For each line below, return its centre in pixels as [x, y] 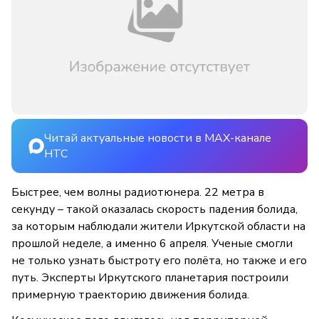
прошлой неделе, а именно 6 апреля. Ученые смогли [152, 244]
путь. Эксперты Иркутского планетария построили [150, 278]
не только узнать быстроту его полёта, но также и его [159, 261]
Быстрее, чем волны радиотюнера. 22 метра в [138, 193]
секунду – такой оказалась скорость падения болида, [155, 210]
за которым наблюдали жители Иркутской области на [158, 227]
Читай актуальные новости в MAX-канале [158, 138]
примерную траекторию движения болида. [130, 295]
